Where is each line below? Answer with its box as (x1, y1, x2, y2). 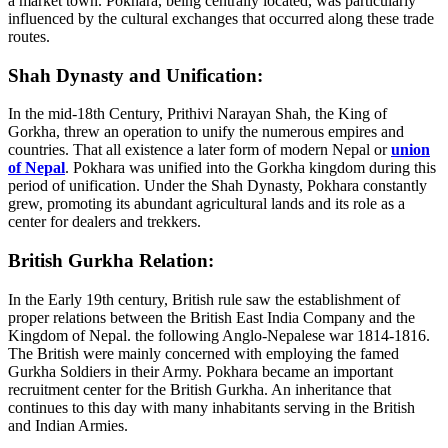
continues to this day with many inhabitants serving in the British (8, 398, 415, 416)
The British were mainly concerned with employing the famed (8, 344, 399, 362)
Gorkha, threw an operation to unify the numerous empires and (8, 123, 404, 141)
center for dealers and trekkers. (8, 213, 201, 231)
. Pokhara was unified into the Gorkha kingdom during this (65, 159, 436, 177)
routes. (8, 27, 50, 45)
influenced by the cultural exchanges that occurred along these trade (8, 9, 434, 27)
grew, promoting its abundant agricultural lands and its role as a (8, 195, 405, 213)
